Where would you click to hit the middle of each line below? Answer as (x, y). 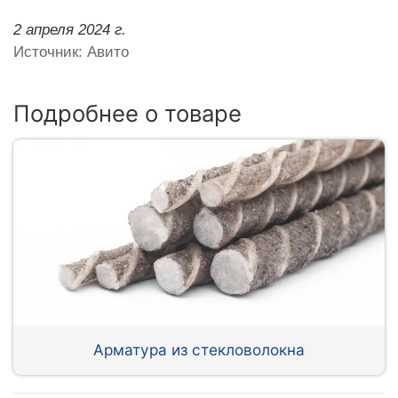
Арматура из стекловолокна (199, 349)
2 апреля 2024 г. (70, 29)
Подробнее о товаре (127, 113)
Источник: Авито (71, 52)
